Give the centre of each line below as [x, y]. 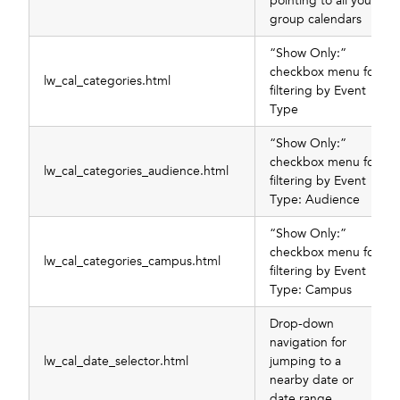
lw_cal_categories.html [107, 80]
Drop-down [302, 323]
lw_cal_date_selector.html [116, 361]
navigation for [308, 342]
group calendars [316, 19]
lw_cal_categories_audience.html [136, 171]
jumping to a [305, 361]
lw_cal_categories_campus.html [132, 261]
